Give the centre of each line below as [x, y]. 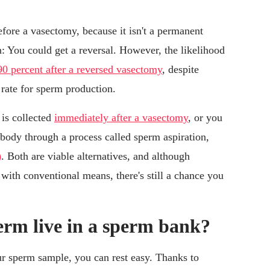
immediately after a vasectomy [121, 118]
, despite [181, 70]
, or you [205, 118]
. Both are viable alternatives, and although [96, 156]
